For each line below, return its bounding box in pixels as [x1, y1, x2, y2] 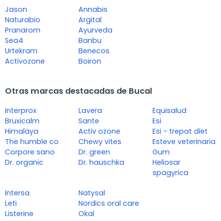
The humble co [5, 137, 59, 147]
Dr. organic [5, 157, 43, 168]
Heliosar [152, 157, 181, 168]
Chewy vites [78, 137, 122, 147]
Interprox [5, 106, 37, 116]
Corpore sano [5, 147, 55, 157]
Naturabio [5, 15, 40, 25]
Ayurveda [78, 25, 113, 36]
